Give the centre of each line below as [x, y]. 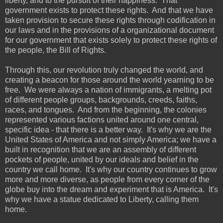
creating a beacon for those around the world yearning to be [110, 80]
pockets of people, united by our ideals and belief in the [102, 159]
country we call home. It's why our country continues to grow [111, 169]
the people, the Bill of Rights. [56, 50]
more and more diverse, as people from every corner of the [107, 179]
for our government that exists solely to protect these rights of [111, 40]
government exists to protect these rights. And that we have [109, 10]
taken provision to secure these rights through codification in [110, 20]
